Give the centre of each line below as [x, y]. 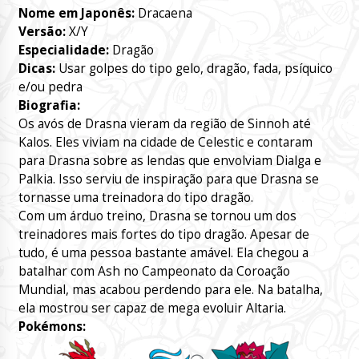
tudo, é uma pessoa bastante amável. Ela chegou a [163, 253]
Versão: [42, 32]
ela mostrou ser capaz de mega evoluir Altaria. [152, 309]
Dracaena [163, 14]
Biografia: [49, 106]
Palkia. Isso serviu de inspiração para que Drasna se [168, 179]
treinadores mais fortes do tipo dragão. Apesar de [163, 235]
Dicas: [36, 69]
